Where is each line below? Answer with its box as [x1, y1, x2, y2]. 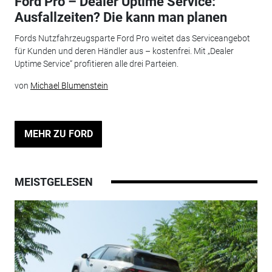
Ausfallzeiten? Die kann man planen [14, 10, 227, 25]
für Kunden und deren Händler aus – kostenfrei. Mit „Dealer [14, 46, 234, 56]
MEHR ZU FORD [24, 127, 93, 140]
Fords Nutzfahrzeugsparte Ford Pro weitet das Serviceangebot [14, 33, 250, 43]
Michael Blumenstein [30, 80, 108, 90]
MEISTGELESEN [14, 175, 93, 188]
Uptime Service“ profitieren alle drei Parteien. [14, 58, 178, 69]
